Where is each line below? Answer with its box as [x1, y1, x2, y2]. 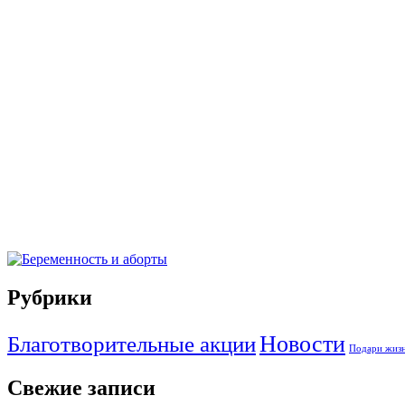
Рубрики [7, 285, 92, 309]
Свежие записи [7, 375, 155, 400]
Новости [259, 330, 345, 357]
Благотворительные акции [7, 330, 256, 356]
